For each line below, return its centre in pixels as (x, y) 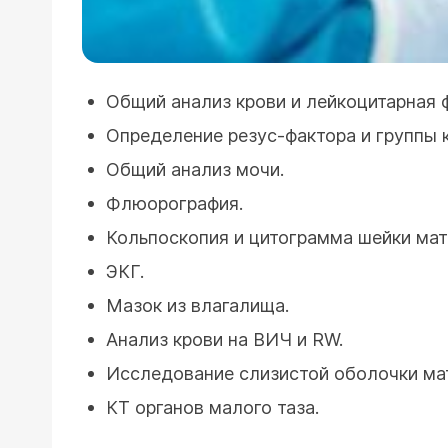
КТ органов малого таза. (212, 407)
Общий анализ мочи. (195, 169)
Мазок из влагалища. (197, 305)
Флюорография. (174, 203)
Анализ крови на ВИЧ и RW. (224, 339)
